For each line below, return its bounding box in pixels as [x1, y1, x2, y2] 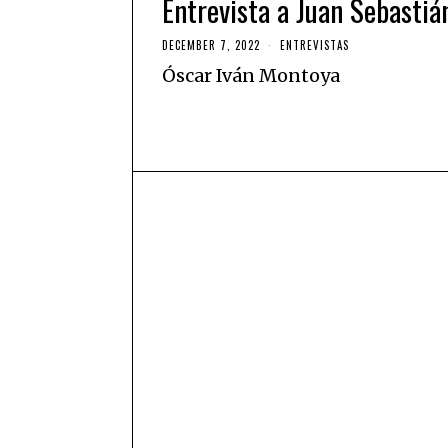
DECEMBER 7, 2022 [162, 36, 260, 53]
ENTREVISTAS [280, 36, 349, 53]
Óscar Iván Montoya [162, 63, 340, 87]
